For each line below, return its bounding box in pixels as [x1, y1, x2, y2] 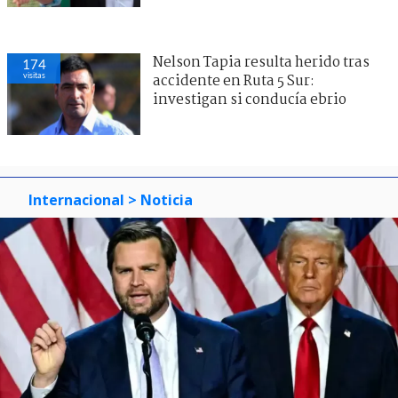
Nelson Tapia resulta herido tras [153, 51, 370, 74]
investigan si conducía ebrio [153, 88, 346, 111]
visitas [22, 69, 45, 80]
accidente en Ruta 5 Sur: [153, 69, 314, 92]
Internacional [28, 189, 124, 210]
